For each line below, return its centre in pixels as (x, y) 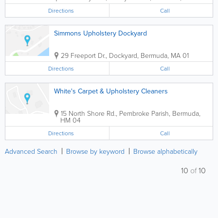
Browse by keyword (95, 151)
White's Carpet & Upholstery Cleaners (111, 91)
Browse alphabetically (165, 151)
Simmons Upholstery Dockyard (100, 33)
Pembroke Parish (144, 113)
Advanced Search (31, 151)
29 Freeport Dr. (83, 55)
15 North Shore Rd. (88, 113)
